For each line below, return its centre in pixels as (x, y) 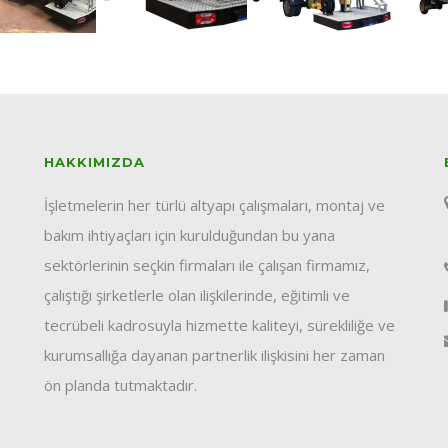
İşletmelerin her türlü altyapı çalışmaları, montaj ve (214, 204)
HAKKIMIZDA (94, 161)
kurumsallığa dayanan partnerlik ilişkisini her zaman (214, 354)
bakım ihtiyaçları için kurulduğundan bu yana (189, 234)
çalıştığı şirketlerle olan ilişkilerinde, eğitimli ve (197, 294)
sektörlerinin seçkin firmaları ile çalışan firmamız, (207, 264)
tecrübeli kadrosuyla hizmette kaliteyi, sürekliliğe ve (219, 324)
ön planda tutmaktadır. (120, 384)
